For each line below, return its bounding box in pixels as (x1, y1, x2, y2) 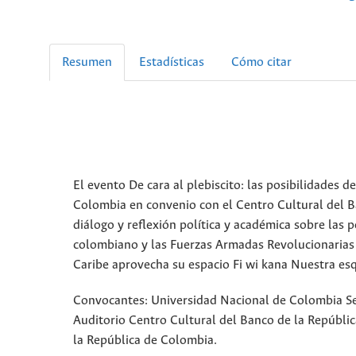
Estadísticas (139, 55, 204, 69)
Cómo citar (231, 55, 292, 69)
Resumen (62, 55, 112, 69)
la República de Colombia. (73, 333, 217, 347)
